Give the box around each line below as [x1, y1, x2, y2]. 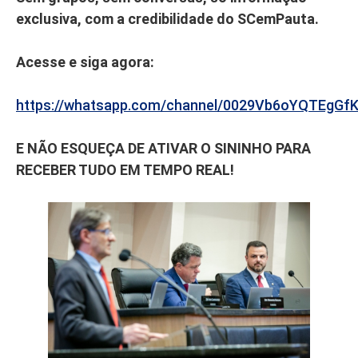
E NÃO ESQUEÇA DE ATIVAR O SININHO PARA [16, 140, 311, 157]
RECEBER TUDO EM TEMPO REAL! [16, 161, 234, 179]
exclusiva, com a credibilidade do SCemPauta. [16, 10, 319, 28]
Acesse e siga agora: [16, 54, 154, 71]
